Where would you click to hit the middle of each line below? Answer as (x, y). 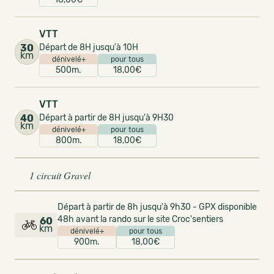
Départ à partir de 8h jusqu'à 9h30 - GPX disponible (157, 207)
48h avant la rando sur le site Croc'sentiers (140, 219)
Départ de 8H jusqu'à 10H (89, 47)
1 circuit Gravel (60, 175)
